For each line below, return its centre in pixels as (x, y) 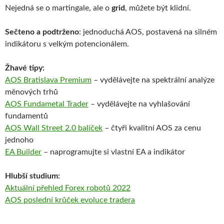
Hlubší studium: (32, 176)
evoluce (95, 200)
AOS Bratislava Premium (48, 80)
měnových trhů (31, 92)
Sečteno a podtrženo (42, 32)
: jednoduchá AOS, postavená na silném (148, 32)
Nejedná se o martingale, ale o (58, 8)
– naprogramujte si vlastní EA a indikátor (113, 152)
